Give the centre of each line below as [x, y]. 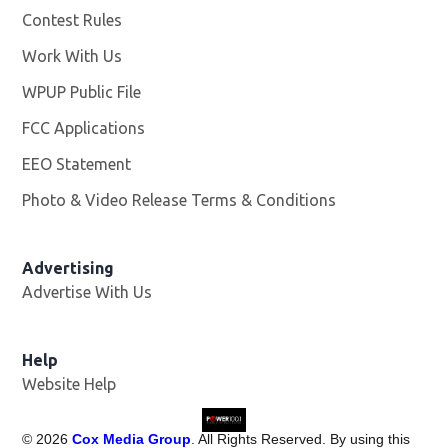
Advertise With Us [87, 292]
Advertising [68, 268]
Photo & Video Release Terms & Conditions [179, 200]
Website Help [69, 384]
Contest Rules [72, 20]
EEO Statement [77, 164]
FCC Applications [84, 128]
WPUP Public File [82, 92]
